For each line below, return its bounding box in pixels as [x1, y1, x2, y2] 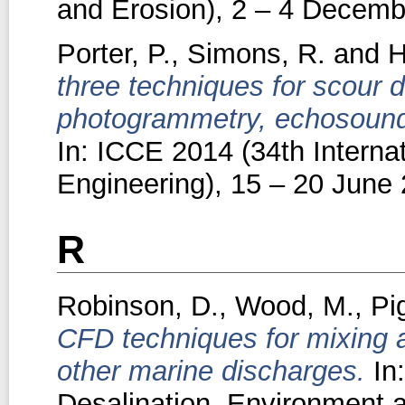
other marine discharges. [56, 354, 365, 387]
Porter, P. [56, 37, 171, 70]
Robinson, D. [56, 289, 219, 322]
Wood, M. [234, 289, 354, 322]
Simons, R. [186, 37, 325, 70]
